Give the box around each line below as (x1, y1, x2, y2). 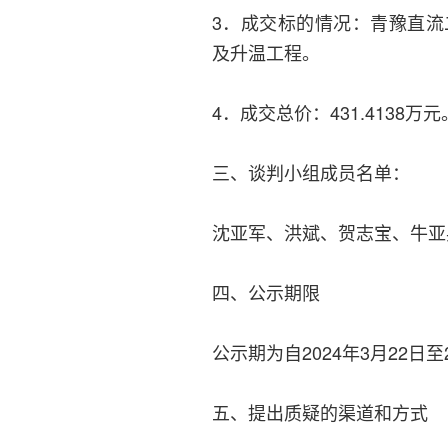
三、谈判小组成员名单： (212, 158, 410, 185)
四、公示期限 (212, 278, 320, 305)
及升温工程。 (212, 38, 320, 65)
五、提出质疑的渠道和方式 (212, 398, 428, 425)
